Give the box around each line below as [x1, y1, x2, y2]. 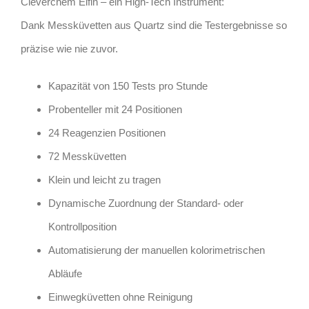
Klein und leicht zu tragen [48, 173, 161, 186]
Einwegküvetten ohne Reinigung [48, 290, 192, 303]
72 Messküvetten [48, 150, 126, 162]
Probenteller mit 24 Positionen [48, 103, 182, 115]
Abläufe [48, 267, 82, 279]
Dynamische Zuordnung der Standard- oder [48, 197, 243, 209]
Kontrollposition [48, 220, 117, 232]
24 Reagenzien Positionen [48, 126, 166, 139]
